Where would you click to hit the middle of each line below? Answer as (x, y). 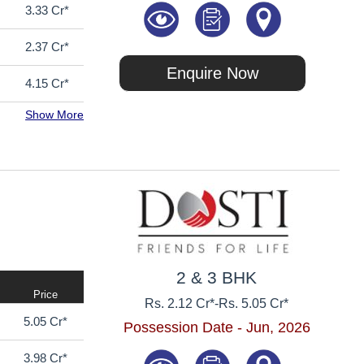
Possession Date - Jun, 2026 (217, 327)
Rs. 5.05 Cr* (254, 303)
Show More (55, 115)
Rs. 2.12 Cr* (180, 303)
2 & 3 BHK (217, 277)
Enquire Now (213, 73)
